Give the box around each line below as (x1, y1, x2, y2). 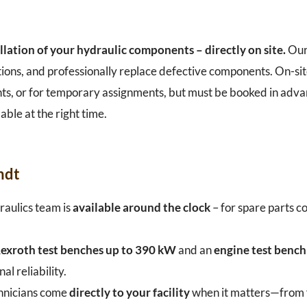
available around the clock (72, 199, 210, 214)
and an (175, 242, 214, 257)
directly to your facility (69, 284, 190, 299)
